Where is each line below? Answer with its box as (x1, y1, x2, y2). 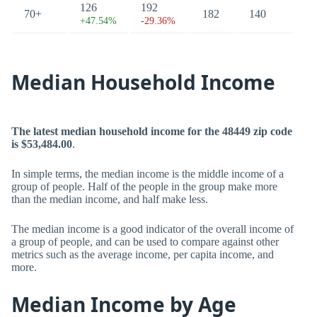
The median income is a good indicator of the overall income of (11, 223, 294, 235)
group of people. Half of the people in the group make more (11, 180, 277, 192)
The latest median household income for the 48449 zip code (11, 125, 292, 137)
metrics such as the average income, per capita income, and (11, 248, 274, 260)
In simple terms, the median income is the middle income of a (11, 168, 284, 180)
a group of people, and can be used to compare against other (11, 236, 279, 248)
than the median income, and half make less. (11, 193, 208, 205)
